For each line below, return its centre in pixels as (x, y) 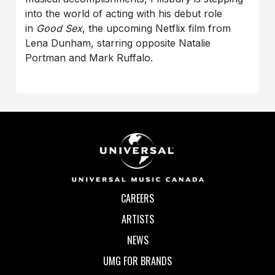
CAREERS (137, 198)
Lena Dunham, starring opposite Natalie (118, 43)
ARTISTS (137, 219)
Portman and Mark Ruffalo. (89, 58)
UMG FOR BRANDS (137, 261)
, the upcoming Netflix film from (157, 29)
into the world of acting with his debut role (124, 14)
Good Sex (60, 29)
